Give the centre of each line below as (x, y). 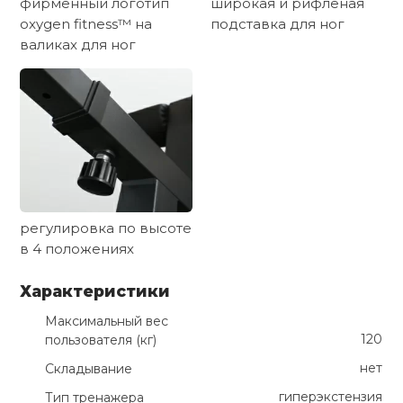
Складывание (89, 369)
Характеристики (95, 291)
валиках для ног (78, 45)
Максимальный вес (107, 322)
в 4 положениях (77, 249)
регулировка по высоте (106, 228)
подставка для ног (278, 24)
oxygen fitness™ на (86, 24)
